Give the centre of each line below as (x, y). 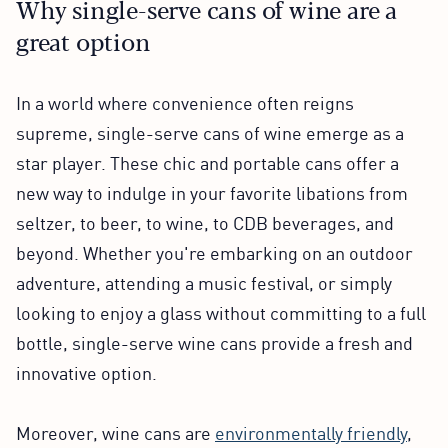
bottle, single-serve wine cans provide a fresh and (214, 341)
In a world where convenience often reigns (185, 101)
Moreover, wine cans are (115, 431)
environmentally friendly (311, 431)
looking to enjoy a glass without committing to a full (221, 311)
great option (83, 40)
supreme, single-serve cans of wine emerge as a (210, 131)
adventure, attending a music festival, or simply (204, 281)
